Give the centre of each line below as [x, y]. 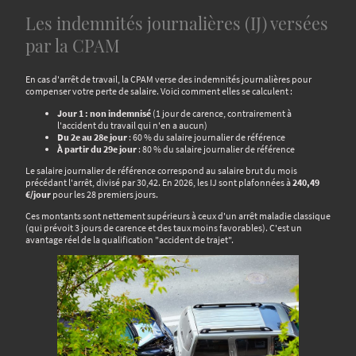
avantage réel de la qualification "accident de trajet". [130, 240]
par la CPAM [73, 45]
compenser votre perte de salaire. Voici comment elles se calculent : [159, 91]
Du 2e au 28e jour [92, 137]
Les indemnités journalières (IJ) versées [177, 23]
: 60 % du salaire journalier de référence [206, 137]
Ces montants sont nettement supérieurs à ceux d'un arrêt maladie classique [178, 216]
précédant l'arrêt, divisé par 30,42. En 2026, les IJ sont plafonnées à [159, 182]
